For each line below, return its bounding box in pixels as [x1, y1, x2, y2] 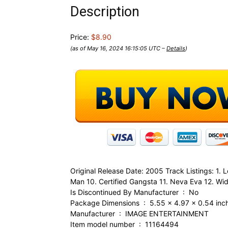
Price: [70, 33, 91, 41]
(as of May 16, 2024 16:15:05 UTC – [70, 45, 166, 52]
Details [166, 45, 185, 52]
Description [70, 4, 139, 20]
